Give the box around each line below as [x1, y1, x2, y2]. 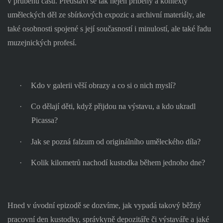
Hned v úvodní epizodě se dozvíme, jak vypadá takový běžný [7, 201, 201, 210]
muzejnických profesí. [7, 38, 77, 47]
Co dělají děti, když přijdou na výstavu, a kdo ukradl [30, 102, 196, 111]
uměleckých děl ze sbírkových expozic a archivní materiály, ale [7, 10, 205, 19]
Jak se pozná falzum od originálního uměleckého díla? [30, 137, 201, 146]
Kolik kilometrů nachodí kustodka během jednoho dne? [30, 158, 205, 167]
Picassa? [31, 116, 58, 125]
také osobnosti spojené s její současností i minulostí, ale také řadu [7, 24, 211, 33]
